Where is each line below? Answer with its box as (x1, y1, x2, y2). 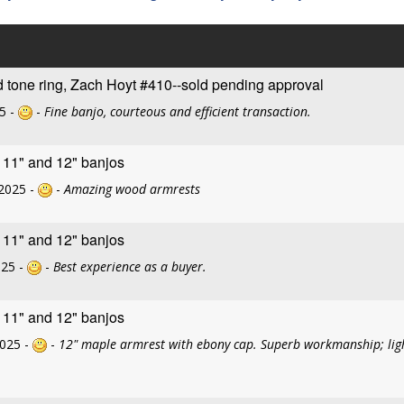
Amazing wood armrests (64, 180, 200, 197)
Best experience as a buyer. (53, 258, 207, 275)
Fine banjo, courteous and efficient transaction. (44, 103, 311, 120)
